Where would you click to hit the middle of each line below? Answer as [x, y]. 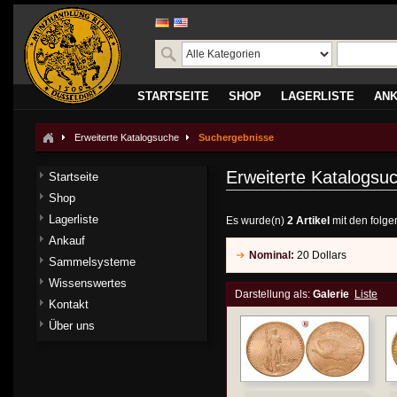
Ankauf [67, 241]
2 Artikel [308, 221]
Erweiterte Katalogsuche [127, 137]
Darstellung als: [272, 294]
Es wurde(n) [257, 221]
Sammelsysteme [92, 262]
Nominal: [272, 255]
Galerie [331, 294]
